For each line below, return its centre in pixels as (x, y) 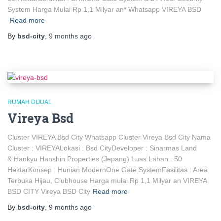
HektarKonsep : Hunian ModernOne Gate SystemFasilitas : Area (108, 169)
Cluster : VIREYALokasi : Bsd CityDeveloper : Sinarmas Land (102, 148)
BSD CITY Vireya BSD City (49, 191)
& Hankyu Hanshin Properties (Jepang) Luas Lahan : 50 (95, 159)
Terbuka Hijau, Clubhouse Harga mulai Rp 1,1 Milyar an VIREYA (107, 180)
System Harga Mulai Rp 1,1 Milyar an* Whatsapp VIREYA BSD (104, 10)
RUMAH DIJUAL (30, 102)
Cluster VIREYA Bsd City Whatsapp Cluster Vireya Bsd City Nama (109, 137)
